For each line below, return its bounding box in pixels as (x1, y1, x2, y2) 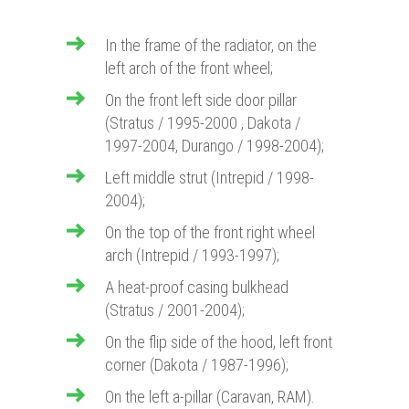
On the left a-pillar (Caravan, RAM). (105, 387, 315, 407)
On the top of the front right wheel (105, 223, 315, 243)
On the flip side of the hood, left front (105, 332, 332, 352)
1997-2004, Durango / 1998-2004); (105, 136, 324, 156)
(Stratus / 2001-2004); (105, 300, 245, 320)
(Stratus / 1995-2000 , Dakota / (105, 113, 300, 133)
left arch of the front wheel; (105, 58, 273, 79)
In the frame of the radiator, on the (105, 36, 317, 56)
